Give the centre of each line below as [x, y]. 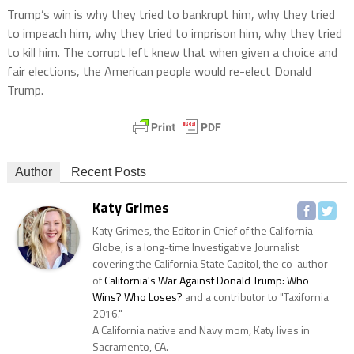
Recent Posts [108, 172]
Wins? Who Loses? [137, 297]
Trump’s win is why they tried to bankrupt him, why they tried [171, 15]
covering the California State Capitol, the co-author [210, 264]
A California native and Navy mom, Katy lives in [201, 330]
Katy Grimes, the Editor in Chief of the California [202, 231]
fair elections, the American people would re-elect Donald [159, 72]
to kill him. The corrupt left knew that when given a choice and [172, 53]
